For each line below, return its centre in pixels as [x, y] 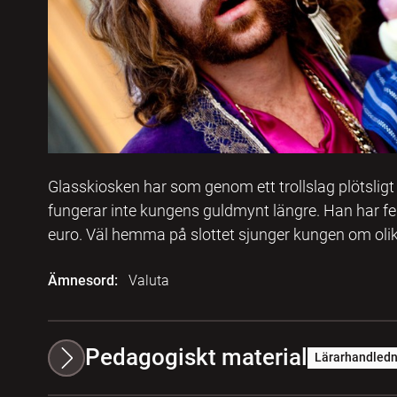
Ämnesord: [82, 280]
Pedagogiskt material [196, 358]
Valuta [148, 280]
